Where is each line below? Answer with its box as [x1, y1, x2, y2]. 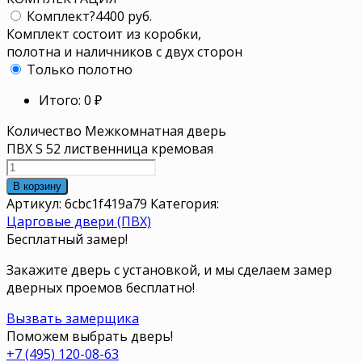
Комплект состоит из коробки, [6, 24, 201, 43]
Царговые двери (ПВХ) [6, 212, 151, 230]
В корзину [13, 179, 61, 192]
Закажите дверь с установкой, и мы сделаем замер [6, 260, 332, 279]
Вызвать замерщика [6, 309, 139, 327]
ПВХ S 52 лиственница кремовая [6, 139, 213, 158]
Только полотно [27, 60, 133, 78]
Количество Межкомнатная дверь [6, 121, 226, 140]
